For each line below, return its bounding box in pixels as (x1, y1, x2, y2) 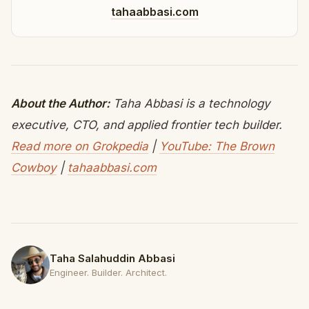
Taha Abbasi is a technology (110, 97, 270, 110)
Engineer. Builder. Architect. (50, 266, 167, 278)
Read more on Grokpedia (11, 139, 148, 153)
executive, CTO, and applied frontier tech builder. (11, 118, 282, 132)
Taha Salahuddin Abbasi (50, 251, 175, 265)
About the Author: (11, 97, 110, 110)
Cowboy (11, 161, 57, 175)
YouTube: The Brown (159, 139, 275, 153)
